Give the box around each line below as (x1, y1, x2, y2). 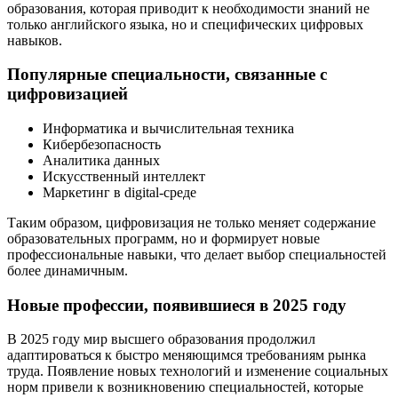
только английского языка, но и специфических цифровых (7, 16, 363, 32)
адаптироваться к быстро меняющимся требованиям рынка (7, 347, 366, 363)
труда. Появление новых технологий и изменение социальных (7, 363, 388, 379)
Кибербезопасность (43, 136, 161, 152)
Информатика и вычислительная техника (43, 120, 294, 136)
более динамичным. (7, 262, 128, 278)
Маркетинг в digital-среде (43, 184, 196, 200)
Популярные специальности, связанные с (7, 65, 327, 84)
